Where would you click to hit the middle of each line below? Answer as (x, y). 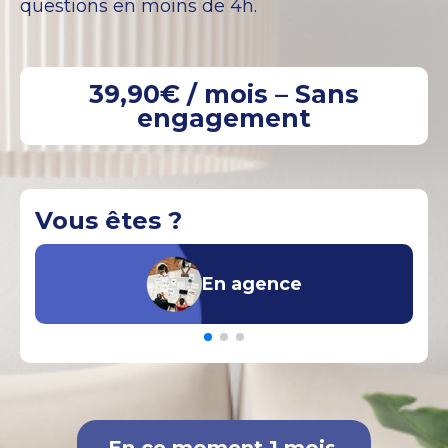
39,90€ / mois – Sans (224, 93)
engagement (224, 117)
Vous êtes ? (108, 220)
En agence (252, 283)
